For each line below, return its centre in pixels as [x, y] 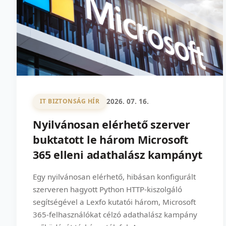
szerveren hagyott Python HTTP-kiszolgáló [107, 189]
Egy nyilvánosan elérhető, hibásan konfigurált [114, 176]
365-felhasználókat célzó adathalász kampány [115, 214]
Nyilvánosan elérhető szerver [111, 124]
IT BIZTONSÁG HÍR [70, 101]
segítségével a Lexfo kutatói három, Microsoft [114, 202]
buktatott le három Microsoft [110, 139]
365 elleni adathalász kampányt [118, 154]
